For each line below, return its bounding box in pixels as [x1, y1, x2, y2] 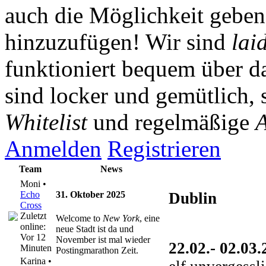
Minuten [20, 243, 52, 253]
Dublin [169, 189, 217, 208]
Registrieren [107, 136, 221, 161]
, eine [140, 213, 160, 223]
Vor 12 [20, 232, 46, 242]
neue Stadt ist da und [56, 223, 134, 234]
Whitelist [5, 109, 87, 135]
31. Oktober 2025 [56, 189, 125, 200]
